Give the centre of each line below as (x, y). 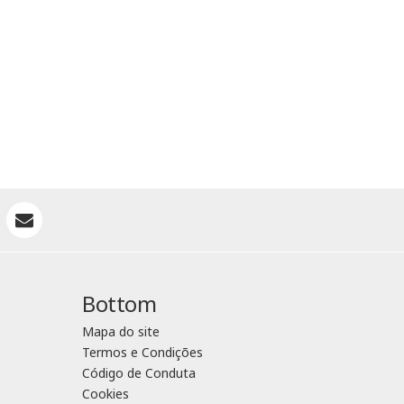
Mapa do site (121, 332)
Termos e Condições (142, 353)
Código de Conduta (139, 373)
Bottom (119, 304)
